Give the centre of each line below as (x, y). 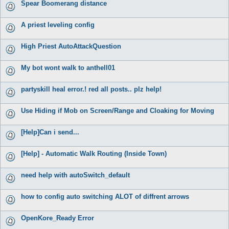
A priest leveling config (58, 25)
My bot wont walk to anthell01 (68, 67)
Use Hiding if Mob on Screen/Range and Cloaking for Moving (118, 110)
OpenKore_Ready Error (58, 218)
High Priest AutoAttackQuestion (71, 46)
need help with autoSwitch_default (75, 175)
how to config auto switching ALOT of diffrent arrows (105, 196)
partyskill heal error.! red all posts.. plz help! (91, 89)
